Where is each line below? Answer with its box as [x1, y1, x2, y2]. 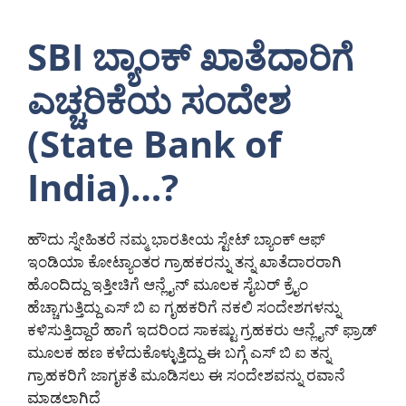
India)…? [27, 162, 179, 213]
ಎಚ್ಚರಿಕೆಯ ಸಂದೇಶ [27, 75, 291, 126]
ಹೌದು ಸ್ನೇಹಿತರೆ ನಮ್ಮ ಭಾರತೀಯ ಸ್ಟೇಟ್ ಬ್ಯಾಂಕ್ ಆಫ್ [27, 228, 325, 250]
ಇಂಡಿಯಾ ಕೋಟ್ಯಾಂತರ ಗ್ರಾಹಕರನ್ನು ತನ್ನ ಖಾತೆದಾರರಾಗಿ [27, 251, 342, 273]
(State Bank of [27, 119, 281, 169]
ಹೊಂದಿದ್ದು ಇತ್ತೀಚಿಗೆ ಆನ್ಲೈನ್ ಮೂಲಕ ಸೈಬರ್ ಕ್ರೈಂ [27, 274, 308, 295]
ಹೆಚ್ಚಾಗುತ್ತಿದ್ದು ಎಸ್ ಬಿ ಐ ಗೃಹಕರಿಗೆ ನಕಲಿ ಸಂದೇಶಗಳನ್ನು [27, 296, 341, 318]
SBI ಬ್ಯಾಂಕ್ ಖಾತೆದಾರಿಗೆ [27, 32, 353, 82]
